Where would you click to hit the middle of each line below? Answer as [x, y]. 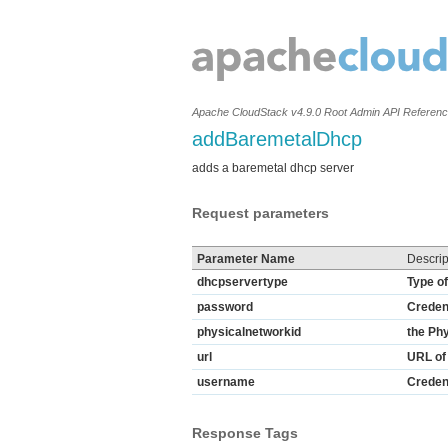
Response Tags [245, 433]
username [226, 382]
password [225, 307]
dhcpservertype [242, 282]
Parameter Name [246, 259]
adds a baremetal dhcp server [273, 168]
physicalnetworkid [249, 332]
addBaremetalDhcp [277, 139]
